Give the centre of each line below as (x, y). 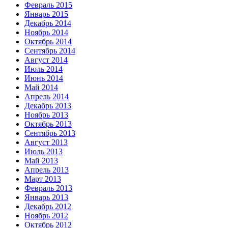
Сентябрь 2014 (50, 51)
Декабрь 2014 (48, 23)
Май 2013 (41, 161)
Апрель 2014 (47, 97)
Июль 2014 (44, 69)
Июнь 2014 (44, 78)
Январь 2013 (46, 197)
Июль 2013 (44, 152)
